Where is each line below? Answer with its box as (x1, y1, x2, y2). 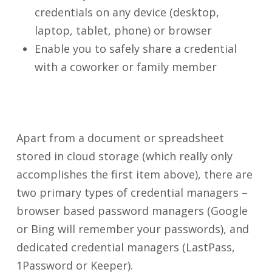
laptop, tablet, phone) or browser (34, 23, 212, 38)
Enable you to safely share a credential (34, 41, 237, 56)
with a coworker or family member (34, 59, 217, 74)
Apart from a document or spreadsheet (16, 131, 224, 145)
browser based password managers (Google (16, 203, 248, 218)
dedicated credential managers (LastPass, (16, 240, 235, 254)
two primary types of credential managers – (16, 185, 248, 200)
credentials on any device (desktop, (34, 5, 219, 19)
